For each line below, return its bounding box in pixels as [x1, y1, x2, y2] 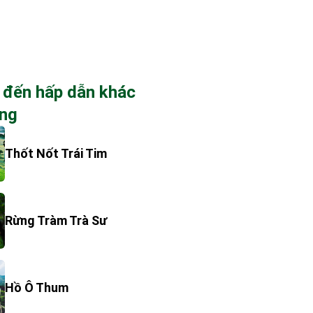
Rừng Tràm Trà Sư [4, 213, 107, 228]
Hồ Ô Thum [4, 280, 68, 295]
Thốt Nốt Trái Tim [4, 146, 107, 161]
